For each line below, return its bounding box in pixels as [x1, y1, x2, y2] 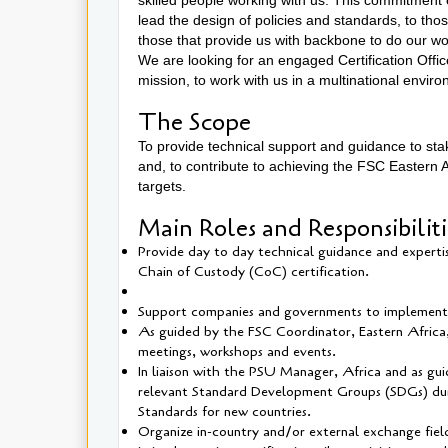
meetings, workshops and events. [138, 341, 336, 361]
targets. [138, 177, 190, 194]
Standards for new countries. [138, 401, 311, 421]
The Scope [138, 105, 257, 139]
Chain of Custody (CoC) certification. [138, 261, 369, 281]
